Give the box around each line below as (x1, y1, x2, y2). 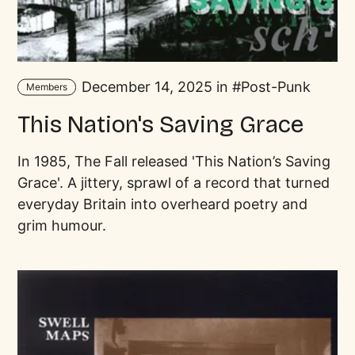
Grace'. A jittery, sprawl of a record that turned (17, 174, 330, 191)
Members (25, 80, 67, 93)
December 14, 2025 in (77, 78, 232, 96)
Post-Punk (240, 78, 311, 96)
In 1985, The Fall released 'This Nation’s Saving (17, 152, 331, 170)
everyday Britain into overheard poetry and (17, 195, 308, 212)
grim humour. (17, 216, 107, 234)
